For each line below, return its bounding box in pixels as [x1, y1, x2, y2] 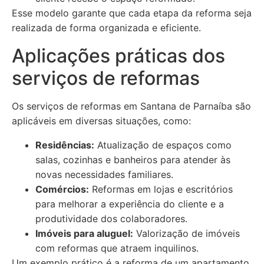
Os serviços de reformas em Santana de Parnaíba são [12, 100, 251, 112]
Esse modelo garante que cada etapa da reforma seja [12, 7, 252, 19]
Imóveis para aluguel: [35, 227, 133, 239]
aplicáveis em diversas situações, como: [12, 115, 191, 127]
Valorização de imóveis [133, 227, 240, 239]
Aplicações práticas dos [12, 44, 225, 67]
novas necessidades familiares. [35, 169, 173, 180]
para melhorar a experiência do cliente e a [35, 198, 224, 210]
